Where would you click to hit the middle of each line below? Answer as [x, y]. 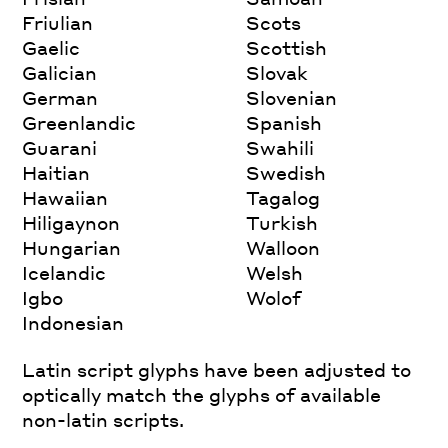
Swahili [280, 147]
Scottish [287, 47]
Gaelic [51, 47]
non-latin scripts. [103, 419]
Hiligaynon [71, 222]
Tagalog [283, 197]
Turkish [282, 222]
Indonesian [73, 322]
